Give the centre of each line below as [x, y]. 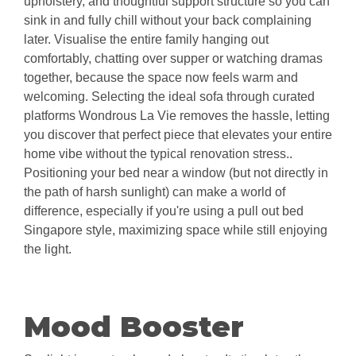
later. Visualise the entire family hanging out [146, 40]
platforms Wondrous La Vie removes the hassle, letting [177, 116]
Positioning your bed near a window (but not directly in [176, 173]
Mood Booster [134, 327]
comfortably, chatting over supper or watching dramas [173, 59]
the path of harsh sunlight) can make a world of [155, 192]
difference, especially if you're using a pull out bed [164, 211]
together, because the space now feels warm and [161, 78]
